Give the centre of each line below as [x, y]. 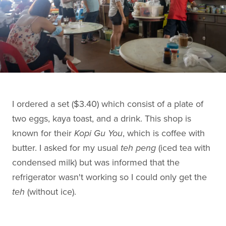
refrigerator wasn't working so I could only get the [109, 177]
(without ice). [50, 192]
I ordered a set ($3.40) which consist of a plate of [108, 104]
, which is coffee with [164, 133]
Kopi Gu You [98, 133]
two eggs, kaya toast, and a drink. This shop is [102, 119]
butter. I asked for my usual [66, 148]
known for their [43, 133]
